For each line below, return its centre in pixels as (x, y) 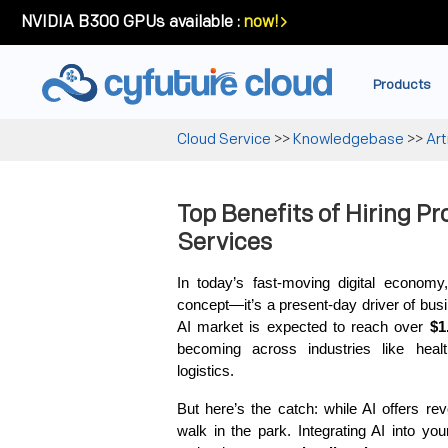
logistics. (205, 371)
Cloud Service (225, 139)
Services (224, 242)
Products (402, 84)
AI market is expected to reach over (303, 327)
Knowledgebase (348, 139)
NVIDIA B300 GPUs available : (130, 22)
